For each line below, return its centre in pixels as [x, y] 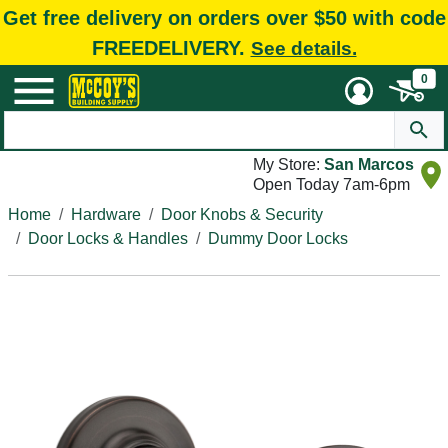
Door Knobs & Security [242, 214]
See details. [303, 48]
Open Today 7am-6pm [331, 184]
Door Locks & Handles [108, 238]
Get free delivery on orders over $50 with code [224, 17]
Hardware [106, 214]
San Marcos [369, 164]
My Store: [288, 164]
